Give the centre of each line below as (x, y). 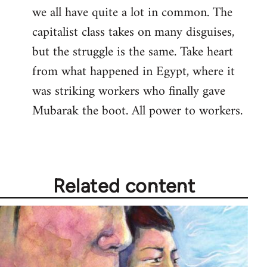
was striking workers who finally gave (129, 91)
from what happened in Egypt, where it (133, 72)
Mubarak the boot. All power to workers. (137, 111)
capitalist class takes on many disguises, (133, 32)
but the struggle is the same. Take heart (133, 52)
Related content (124, 186)
